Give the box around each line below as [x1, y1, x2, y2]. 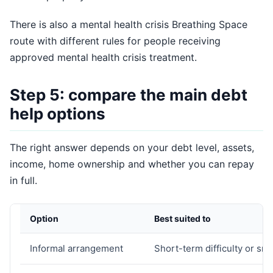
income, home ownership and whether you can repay [10, 158, 254, 170]
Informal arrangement [30, 243, 123, 254]
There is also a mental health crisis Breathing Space [10, 18, 247, 30]
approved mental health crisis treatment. [10, 51, 197, 63]
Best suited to [154, 213, 211, 224]
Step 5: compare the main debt [10, 85, 247, 104]
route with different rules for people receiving [10, 35, 221, 47]
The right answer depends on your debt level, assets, [10, 141, 254, 154]
